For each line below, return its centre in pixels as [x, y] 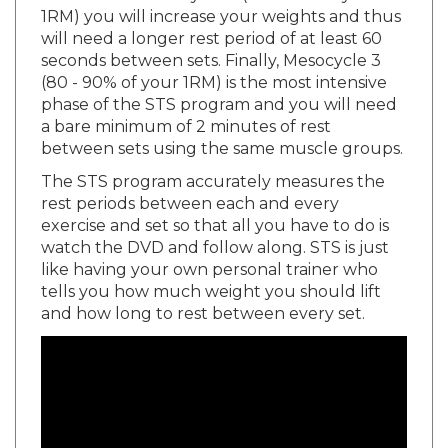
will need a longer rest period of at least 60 [211, 20]
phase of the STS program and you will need [219, 86]
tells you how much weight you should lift [211, 273]
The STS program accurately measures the [213, 163]
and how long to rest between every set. [203, 295]
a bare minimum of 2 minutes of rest [186, 108]
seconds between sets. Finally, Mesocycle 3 [211, 42]
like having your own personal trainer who [209, 251]
